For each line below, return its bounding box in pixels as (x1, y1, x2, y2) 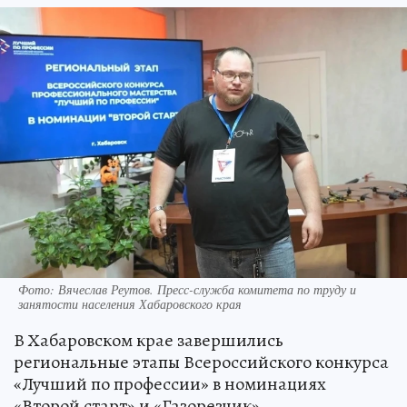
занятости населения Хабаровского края (18, 328, 242, 346)
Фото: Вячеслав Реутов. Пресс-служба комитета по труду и (18, 313, 356, 332)
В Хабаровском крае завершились (14, 361, 283, 386)
